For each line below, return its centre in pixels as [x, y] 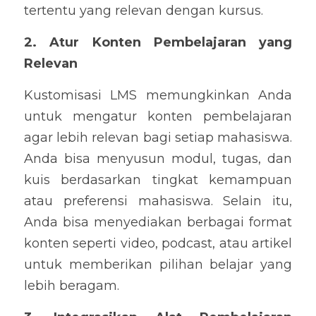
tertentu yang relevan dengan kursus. [144, 11]
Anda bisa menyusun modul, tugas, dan [158, 159]
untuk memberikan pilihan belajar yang [158, 265]
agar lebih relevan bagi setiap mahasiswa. [158, 138]
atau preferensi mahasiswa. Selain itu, [158, 201]
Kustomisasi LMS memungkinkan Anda [158, 95]
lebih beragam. [72, 286]
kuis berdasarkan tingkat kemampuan [158, 180]
